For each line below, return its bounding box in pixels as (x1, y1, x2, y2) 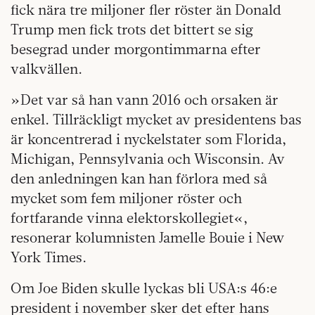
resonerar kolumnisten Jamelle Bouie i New (11, 229, 284, 247)
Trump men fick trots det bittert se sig (11, 20, 253, 39)
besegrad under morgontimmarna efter (11, 40, 261, 58)
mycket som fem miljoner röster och (11, 189, 242, 207)
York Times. (11, 248, 86, 266)
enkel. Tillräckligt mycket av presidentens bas (11, 110, 302, 129)
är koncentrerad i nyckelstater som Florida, (11, 130, 287, 148)
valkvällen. (11, 60, 82, 78)
